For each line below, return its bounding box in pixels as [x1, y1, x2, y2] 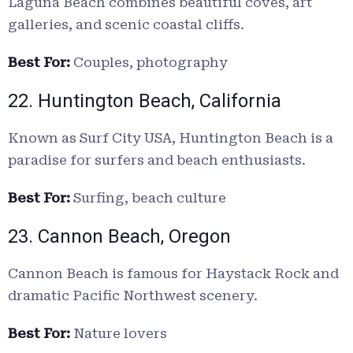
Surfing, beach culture [70, 190, 226, 206]
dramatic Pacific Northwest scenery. [8, 288, 258, 304]
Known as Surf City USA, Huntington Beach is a [8, 130, 333, 147]
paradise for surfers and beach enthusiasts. [8, 152, 306, 169]
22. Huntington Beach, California [8, 90, 281, 113]
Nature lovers [70, 325, 167, 342]
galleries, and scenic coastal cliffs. [8, 17, 244, 33]
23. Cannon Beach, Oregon [8, 225, 231, 248]
